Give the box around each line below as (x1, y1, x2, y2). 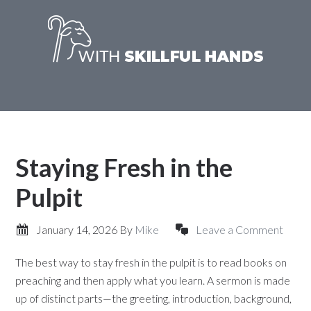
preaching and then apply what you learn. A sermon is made (15, 274, 291, 287)
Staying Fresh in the (15, 152, 233, 183)
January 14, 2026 (36, 223, 118, 236)
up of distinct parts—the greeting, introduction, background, (15, 292, 292, 305)
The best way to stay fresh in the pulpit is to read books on (15, 255, 287, 269)
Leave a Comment (196, 223, 284, 236)
